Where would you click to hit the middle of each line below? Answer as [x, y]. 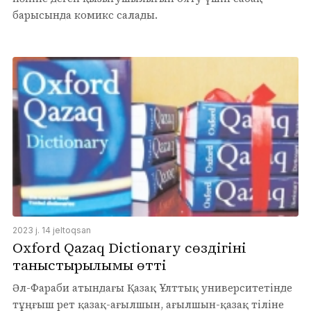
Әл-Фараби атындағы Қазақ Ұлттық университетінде [152, 288]
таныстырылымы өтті [90, 266]
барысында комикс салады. [85, 15]
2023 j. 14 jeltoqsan [52, 230]
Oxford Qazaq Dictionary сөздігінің [129, 248]
